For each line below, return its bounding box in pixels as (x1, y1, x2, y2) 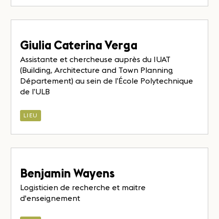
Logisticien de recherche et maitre (20, 182, 146, 193)
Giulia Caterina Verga (20, 38, 138, 53)
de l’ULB (20, 87, 50, 97)
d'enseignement (20, 193, 81, 203)
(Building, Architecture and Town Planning (20, 65, 174, 75)
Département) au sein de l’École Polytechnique (20, 76, 194, 86)
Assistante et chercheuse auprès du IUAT (20, 54, 171, 65)
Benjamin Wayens (20, 166, 115, 181)
